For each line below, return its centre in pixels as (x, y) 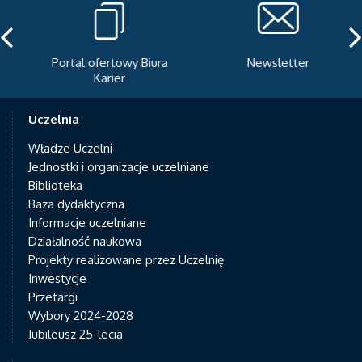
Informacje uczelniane (87, 223)
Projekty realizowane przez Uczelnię (126, 260)
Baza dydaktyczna (76, 204)
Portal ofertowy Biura (97, 63)
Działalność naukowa (85, 241)
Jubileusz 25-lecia (76, 334)
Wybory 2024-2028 (81, 316)
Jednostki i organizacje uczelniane (119, 167)
